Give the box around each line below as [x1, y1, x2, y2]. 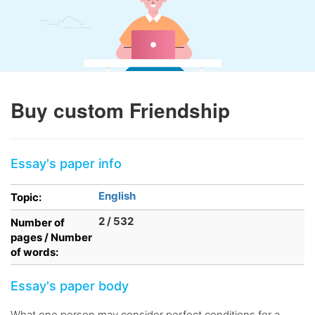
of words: [11, 245, 58, 259]
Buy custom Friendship [11, 96, 230, 124]
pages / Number [11, 231, 92, 244]
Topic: [11, 191, 41, 204]
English [98, 189, 136, 202]
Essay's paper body [11, 278, 129, 293]
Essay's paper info [11, 156, 122, 171]
